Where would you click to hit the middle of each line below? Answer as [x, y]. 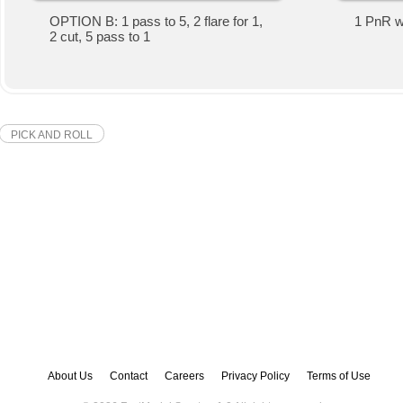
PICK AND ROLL [52, 134]
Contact [128, 376]
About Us [70, 376]
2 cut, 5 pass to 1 [100, 36]
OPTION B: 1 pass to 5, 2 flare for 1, [156, 21]
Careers [184, 376]
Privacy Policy [255, 376]
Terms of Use [338, 376]
